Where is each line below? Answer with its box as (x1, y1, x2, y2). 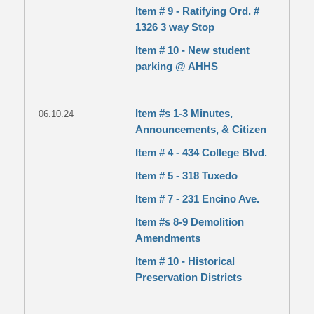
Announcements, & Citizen (135, 123, 266, 135)
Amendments (135, 232, 200, 244)
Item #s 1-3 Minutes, (135, 107, 233, 119)
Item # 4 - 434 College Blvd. (135, 146, 267, 158)
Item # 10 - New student (135, 44, 250, 56)
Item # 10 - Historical (135, 255, 235, 267)
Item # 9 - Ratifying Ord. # (135, 5, 259, 17)
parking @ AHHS (135, 60, 218, 72)
